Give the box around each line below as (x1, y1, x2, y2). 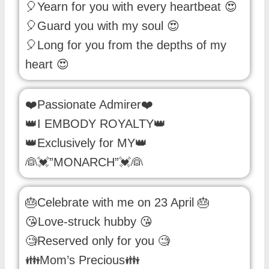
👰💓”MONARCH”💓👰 (25, 156, 143, 169)
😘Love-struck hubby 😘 (25, 215, 153, 229)
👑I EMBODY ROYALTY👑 (25, 117, 166, 131)
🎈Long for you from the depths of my (25, 38, 226, 52)
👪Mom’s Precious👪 (25, 253, 139, 267)
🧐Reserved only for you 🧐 (25, 234, 170, 248)
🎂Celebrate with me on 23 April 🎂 (25, 196, 210, 210)
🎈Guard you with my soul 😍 (25, 19, 180, 33)
